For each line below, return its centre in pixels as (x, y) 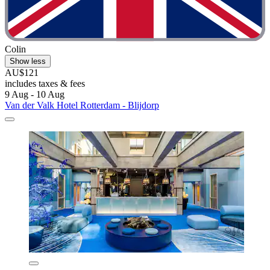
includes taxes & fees (45, 84)
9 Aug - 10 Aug (35, 95)
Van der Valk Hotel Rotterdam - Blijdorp (82, 105)
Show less (28, 61)
